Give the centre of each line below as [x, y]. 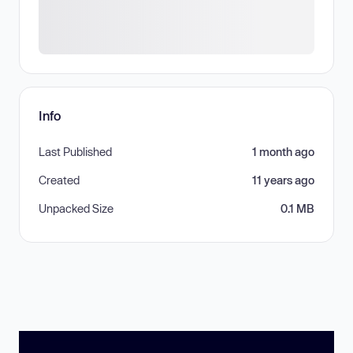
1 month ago [283, 152]
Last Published [75, 152]
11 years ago [283, 180]
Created [59, 180]
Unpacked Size [76, 209]
